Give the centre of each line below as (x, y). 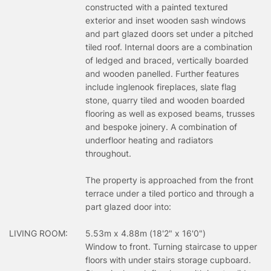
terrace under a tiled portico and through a (170, 193)
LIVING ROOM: (38, 233)
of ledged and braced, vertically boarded (167, 60)
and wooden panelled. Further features (162, 73)
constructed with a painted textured (157, 7)
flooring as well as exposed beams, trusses (170, 113)
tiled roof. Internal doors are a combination (169, 47)
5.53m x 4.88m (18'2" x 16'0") (145, 233)
